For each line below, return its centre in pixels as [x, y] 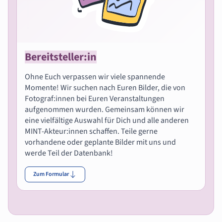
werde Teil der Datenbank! [69, 153]
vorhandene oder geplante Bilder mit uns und [100, 142]
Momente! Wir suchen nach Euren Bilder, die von [105, 87]
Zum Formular [51, 174]
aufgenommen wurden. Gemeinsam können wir [105, 109]
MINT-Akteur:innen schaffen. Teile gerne [91, 131]
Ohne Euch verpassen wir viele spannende [95, 77]
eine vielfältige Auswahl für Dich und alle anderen [107, 120]
